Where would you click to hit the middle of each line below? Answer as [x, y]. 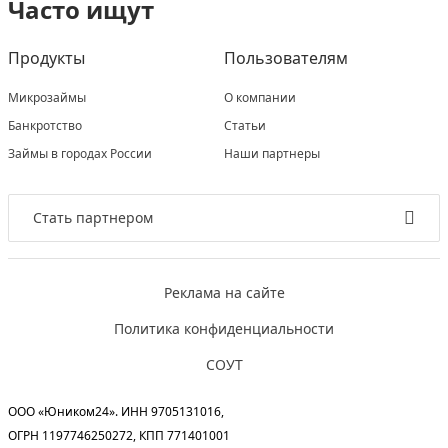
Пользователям [286, 57]
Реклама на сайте [224, 292]
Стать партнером [93, 217]
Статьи [245, 125]
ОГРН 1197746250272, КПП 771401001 [119, 435]
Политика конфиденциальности [224, 328]
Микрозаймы [47, 97]
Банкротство [45, 125]
